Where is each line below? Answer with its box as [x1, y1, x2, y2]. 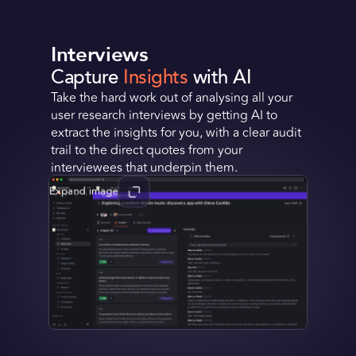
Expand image [49, 183, 118, 199]
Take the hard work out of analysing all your [51, 87, 292, 107]
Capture [51, 64, 124, 91]
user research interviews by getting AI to [51, 105, 277, 125]
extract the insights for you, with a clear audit [51, 122, 301, 142]
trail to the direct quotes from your [51, 140, 242, 160]
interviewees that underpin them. [51, 157, 238, 177]
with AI [188, 64, 252, 91]
